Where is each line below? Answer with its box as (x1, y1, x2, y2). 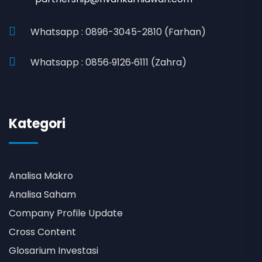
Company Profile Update (9, 206, 123, 220)
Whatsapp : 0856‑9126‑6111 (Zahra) (30, 56, 187, 70)
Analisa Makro (9, 169, 73, 183)
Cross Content (9, 225, 76, 239)
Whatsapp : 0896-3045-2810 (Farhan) (30, 25, 206, 39)
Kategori (9, 115, 65, 133)
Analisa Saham (9, 188, 76, 202)
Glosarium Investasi (9, 244, 98, 258)
